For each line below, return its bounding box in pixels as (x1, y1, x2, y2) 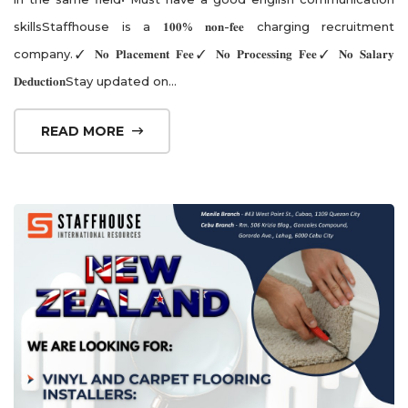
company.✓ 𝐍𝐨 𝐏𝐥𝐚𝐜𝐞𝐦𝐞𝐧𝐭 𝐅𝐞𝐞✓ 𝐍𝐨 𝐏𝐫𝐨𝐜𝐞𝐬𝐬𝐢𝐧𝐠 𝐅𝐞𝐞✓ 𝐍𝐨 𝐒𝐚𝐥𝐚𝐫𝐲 (14, 46, 394, 61)
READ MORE (41, 122, 127, 139)
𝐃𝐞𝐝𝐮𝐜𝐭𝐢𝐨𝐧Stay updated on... (14, 73, 177, 88)
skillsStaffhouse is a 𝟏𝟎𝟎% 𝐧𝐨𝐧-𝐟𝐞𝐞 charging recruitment (14, 18, 394, 34)
